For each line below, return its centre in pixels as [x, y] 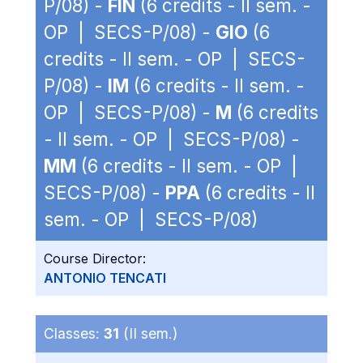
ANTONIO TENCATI [105, 278]
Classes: [74, 333]
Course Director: [95, 258]
